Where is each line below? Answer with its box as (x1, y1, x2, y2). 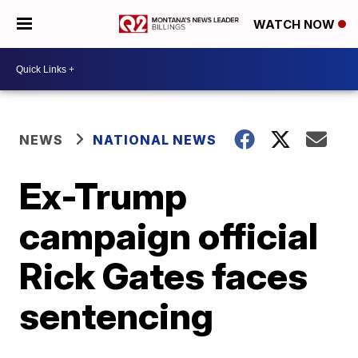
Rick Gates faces (19, 253, 308, 298)
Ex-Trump (19, 173, 188, 218)
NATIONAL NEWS (93, 132, 217, 148)
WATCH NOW (253, 17, 338, 33)
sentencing (19, 293, 214, 338)
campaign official (19, 213, 319, 258)
